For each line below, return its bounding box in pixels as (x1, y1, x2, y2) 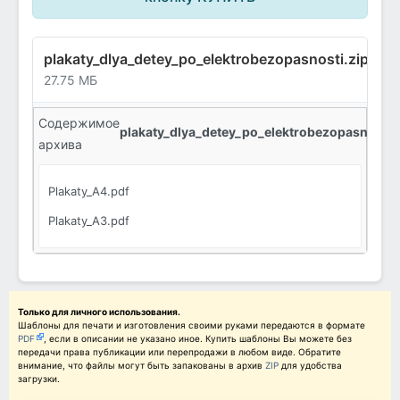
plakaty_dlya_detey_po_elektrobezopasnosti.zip (44, 50, 369, 69)
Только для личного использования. (18, 306, 180, 318)
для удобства (281, 360, 342, 371)
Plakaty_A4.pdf (48, 184, 129, 199)
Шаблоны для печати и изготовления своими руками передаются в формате (18, 320, 365, 331)
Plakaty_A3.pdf (48, 213, 129, 229)
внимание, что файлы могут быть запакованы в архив (18, 360, 265, 371)
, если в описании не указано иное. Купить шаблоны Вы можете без (44, 333, 352, 345)
